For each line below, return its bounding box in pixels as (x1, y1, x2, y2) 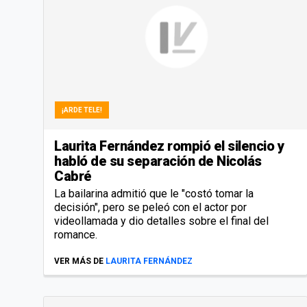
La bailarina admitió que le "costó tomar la (54, 186, 254, 200)
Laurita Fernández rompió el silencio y (54, 137, 284, 154)
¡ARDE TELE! (62, 106, 102, 114)
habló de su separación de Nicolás (54, 152, 262, 169)
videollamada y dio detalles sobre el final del (54, 214, 269, 228)
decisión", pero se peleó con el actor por (54, 200, 247, 214)
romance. (54, 228, 97, 241)
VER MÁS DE (54, 256, 103, 266)
